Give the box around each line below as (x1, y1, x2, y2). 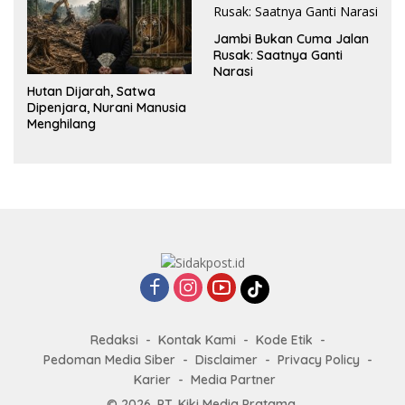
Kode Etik (256, 332, 313, 349)
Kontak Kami (158, 332, 236, 349)
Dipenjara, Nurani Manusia (27, 99, 186, 116)
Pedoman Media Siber (43, 352, 175, 369)
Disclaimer (195, 352, 258, 369)
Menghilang (27, 115, 96, 132)
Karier (133, 372, 171, 389)
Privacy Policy (278, 352, 360, 369)
